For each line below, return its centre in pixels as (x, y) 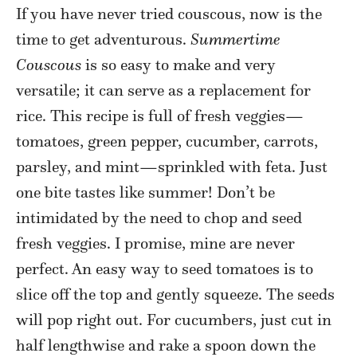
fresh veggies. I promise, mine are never (155, 243)
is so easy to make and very (178, 65)
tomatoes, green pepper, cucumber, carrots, (167, 141)
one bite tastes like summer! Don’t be (145, 192)
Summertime (235, 39)
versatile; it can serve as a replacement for (163, 90)
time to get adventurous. (103, 39)
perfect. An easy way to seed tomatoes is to (165, 269)
